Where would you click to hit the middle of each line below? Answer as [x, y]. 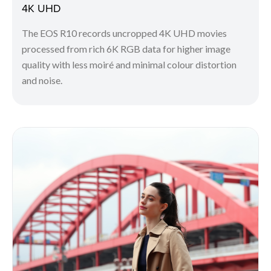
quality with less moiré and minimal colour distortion [129, 64]
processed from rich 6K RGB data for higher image [126, 48]
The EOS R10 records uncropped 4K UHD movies [124, 33]
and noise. [42, 80]
